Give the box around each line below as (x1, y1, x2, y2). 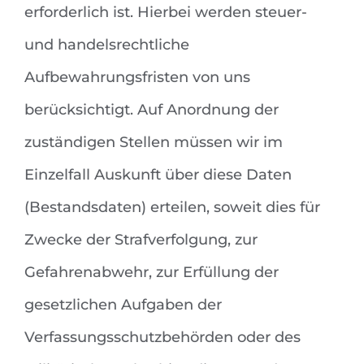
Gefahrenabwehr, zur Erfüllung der (24, 263, 279, 282)
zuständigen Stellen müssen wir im (24, 133, 283, 152)
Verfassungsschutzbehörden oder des (24, 328, 301, 347)
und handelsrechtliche (24, 36, 189, 54)
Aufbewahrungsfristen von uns (24, 68, 250, 87)
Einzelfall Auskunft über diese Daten (24, 166, 292, 184)
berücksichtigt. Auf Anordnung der (24, 101, 279, 119)
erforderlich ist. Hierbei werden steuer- (24, 3, 307, 22)
